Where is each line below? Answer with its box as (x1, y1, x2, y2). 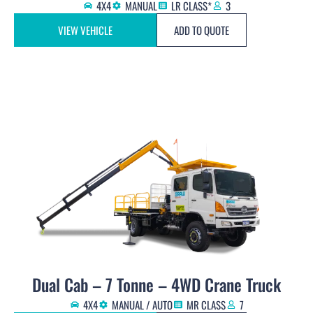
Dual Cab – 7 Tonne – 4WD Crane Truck (32, 272, 281, 298)
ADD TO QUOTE (174, 22, 229, 38)
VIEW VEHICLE (58, 22, 112, 38)
